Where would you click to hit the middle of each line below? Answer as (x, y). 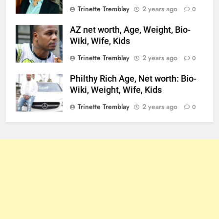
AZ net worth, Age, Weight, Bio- (130, 30)
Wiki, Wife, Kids (100, 41)
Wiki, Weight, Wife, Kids (116, 90)
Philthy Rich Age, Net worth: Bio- (133, 78)
